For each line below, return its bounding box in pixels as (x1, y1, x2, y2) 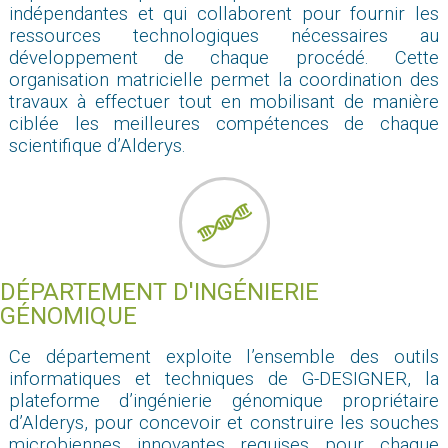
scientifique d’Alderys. (8, 134, 186, 157)
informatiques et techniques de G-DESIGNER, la (8, 367, 440, 390)
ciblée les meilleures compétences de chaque (8, 112, 440, 135)
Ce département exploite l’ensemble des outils (8, 345, 440, 368)
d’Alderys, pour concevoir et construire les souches (8, 411, 440, 434)
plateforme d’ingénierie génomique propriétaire (8, 389, 440, 412)
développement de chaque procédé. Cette (8, 46, 440, 69)
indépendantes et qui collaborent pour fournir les (8, 2, 440, 25)
